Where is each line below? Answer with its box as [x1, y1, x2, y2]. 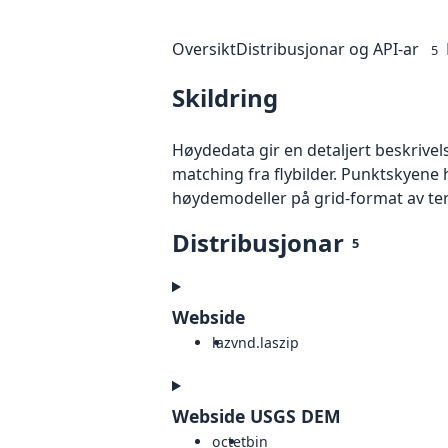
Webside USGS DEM [172, 404, 341, 429]
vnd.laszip [231, 333, 299, 353]
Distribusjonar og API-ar [236, 38, 419, 61]
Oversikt [172, 38, 236, 61]
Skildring [172, 81, 278, 115]
